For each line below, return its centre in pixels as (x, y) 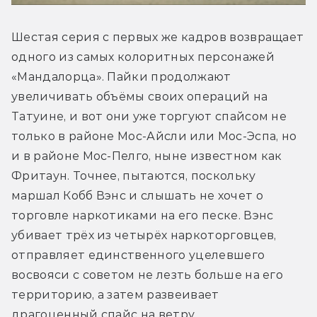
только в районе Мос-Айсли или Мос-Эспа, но (154, 137)
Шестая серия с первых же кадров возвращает (158, 38)
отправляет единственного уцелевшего (138, 255)
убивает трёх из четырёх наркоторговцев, (144, 236)
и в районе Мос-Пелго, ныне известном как (147, 156)
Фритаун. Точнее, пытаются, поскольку (134, 176)
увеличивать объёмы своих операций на (140, 97)
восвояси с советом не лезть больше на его (148, 275)
